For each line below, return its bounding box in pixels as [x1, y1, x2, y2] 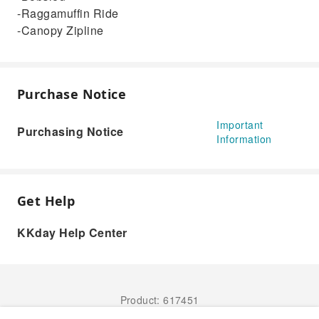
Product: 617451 [120, 293, 199, 307]
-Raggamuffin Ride [17, 5, 119, 21]
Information [216, 132, 272, 146]
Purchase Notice [17, 85, 126, 103]
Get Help [17, 192, 75, 209]
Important [216, 117, 263, 132]
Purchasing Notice [17, 123, 124, 140]
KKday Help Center [17, 224, 127, 241]
